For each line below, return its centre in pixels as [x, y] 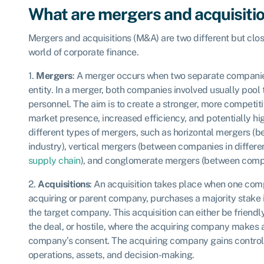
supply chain [54, 160]
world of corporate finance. [83, 52]
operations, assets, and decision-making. [111, 255]
